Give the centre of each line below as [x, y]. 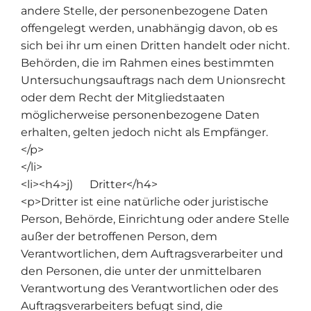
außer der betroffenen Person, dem [119, 236]
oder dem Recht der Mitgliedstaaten [123, 97]
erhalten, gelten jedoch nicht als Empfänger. [144, 132]
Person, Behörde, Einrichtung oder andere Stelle [155, 219]
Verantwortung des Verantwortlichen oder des [150, 288]
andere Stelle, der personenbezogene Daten [144, 10]
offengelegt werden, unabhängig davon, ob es [149, 28]
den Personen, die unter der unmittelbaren [141, 271]
